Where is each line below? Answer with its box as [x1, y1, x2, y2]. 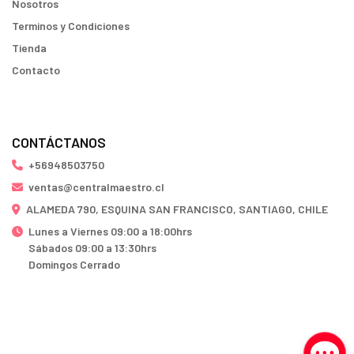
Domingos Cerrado [28, 257, 120, 271]
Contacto [12, 63, 60, 77]
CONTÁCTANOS [12, 133, 106, 151]
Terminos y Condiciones [12, 19, 130, 33]
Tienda [12, 41, 47, 55]
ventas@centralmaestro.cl [28, 179, 164, 194]
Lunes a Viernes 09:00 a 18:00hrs [28, 224, 192, 238]
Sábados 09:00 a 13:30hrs [28, 240, 156, 254]
